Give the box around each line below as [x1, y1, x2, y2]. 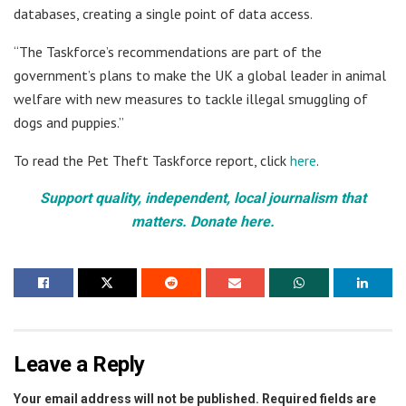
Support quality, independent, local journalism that [40, 189, 366, 208]
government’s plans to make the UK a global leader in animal [14, 66, 386, 85]
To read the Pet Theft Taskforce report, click [14, 151, 290, 170]
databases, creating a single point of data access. [14, 5, 313, 24]
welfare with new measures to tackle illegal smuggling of [14, 90, 368, 109]
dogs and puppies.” [14, 113, 124, 132]
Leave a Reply [14, 352, 145, 378]
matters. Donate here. [131, 213, 275, 231]
